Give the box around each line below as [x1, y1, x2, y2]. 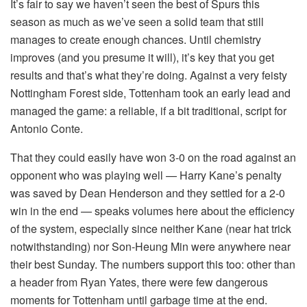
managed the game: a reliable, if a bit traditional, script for [10, 103, 286, 119]
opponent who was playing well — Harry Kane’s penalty [10, 167, 282, 184]
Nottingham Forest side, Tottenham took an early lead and [10, 85, 291, 101]
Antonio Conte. [10, 121, 83, 137]
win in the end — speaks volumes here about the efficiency [10, 203, 295, 219]
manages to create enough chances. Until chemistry [10, 32, 261, 48]
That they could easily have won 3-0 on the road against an [10, 149, 296, 166]
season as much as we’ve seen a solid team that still [10, 14, 264, 30]
